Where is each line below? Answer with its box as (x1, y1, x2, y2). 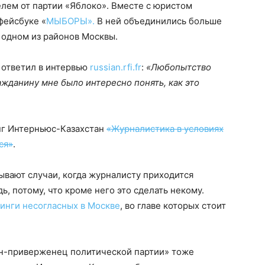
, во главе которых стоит (120, 200, 226, 211)
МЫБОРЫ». (46, 15, 97, 27)
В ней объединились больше (97, 15, 222, 27)
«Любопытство (146, 62, 211, 73)
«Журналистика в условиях (106, 123, 224, 134)
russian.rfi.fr (90, 62, 141, 73)
